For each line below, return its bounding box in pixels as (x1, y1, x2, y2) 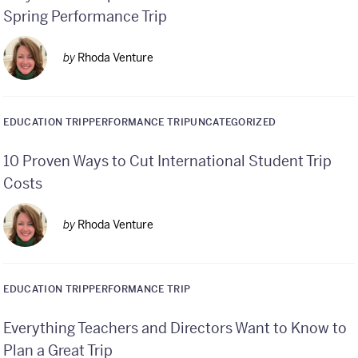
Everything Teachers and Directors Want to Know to (3, 319, 348, 338)
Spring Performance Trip (3, 7, 168, 26)
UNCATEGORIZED (190, 116, 276, 129)
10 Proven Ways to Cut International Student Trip (3, 152, 332, 171)
